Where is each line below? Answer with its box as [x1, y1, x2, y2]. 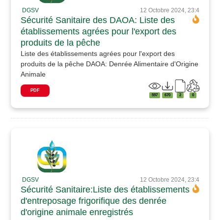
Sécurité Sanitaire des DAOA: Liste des [21, 15, 175, 25]
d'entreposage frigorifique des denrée [21, 196, 167, 206]
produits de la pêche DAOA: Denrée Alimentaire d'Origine [21, 59, 199, 68]
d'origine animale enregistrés [21, 207, 134, 218]
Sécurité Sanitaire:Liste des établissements [21, 185, 190, 195]
